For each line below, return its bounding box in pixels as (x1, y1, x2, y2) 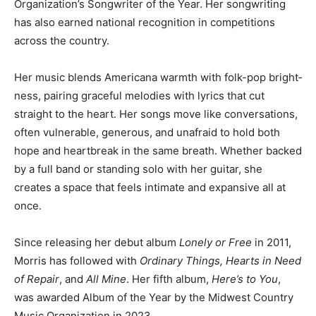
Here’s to (241, 284, 286, 298)
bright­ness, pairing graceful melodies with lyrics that (14, 101, 276, 115)
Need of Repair (14, 284, 89, 298)
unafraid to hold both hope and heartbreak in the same (14, 156, 286, 170)
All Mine (116, 284, 156, 298)
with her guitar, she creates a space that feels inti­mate (14, 193, 284, 207)
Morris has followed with (14, 266, 140, 280)
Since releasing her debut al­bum (14, 248, 179, 262)
